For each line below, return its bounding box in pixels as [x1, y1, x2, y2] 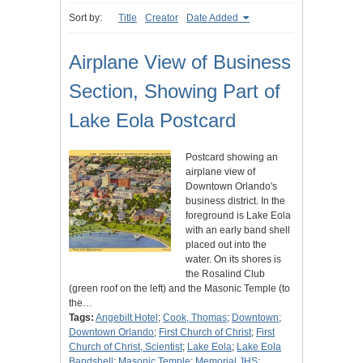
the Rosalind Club [186, 268, 265, 280]
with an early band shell [186, 224, 290, 237]
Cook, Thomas [163, 312, 227, 324]
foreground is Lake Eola [186, 210, 291, 222]
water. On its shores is [186, 254, 281, 266]
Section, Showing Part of [69, 80, 280, 103]
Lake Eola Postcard [69, 109, 236, 132]
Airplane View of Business [69, 51, 291, 74]
